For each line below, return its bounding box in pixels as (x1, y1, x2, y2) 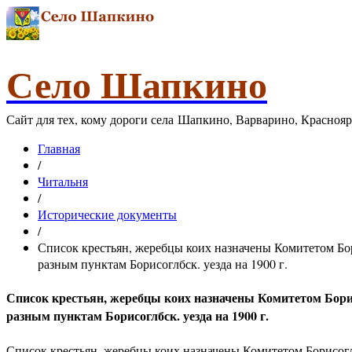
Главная (38, 140, 80, 156)
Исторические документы (38, 206, 177, 222)
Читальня (38, 173, 88, 189)
